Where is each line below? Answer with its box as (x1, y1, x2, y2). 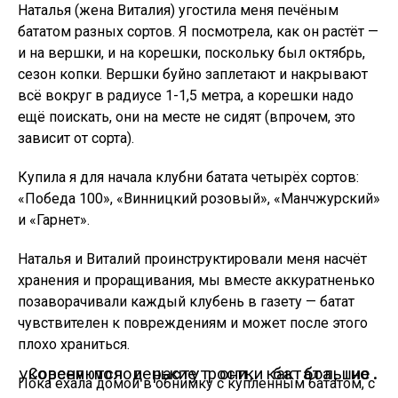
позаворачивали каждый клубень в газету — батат (18, 293, 354, 310)
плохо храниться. (18, 336, 130, 353)
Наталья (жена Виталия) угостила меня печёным (18, 2, 338, 19)
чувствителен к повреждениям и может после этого (18, 314, 368, 331)
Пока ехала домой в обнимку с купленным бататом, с (18, 375, 375, 392)
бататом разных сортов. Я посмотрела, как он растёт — (18, 23, 378, 40)
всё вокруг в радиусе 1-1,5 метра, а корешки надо (18, 87, 354, 104)
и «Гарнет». (18, 211, 90, 228)
